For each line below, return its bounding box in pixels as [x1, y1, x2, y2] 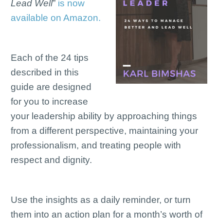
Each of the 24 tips [11, 53, 89, 63]
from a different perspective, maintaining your [11, 126, 199, 136]
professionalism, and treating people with [11, 140, 182, 150]
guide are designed [11, 82, 92, 92]
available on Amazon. [11, 13, 101, 23]
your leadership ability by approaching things [11, 111, 198, 121]
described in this [11, 67, 79, 77]
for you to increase [11, 96, 89, 107]
